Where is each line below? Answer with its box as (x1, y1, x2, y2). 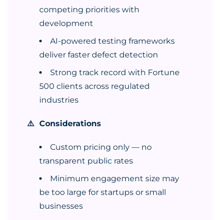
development (39, 19, 93, 28)
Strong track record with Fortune (50, 68, 180, 77)
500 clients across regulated (39, 82, 150, 91)
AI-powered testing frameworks (50, 36, 175, 46)
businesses (39, 201, 83, 211)
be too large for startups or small (39, 188, 166, 197)
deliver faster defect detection (39, 50, 158, 59)
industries (39, 95, 79, 105)
